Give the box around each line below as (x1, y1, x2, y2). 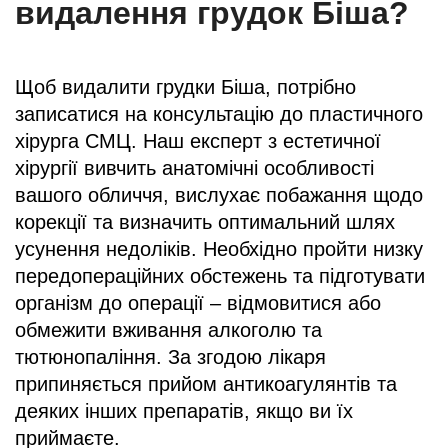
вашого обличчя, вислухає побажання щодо (15, 183, 423, 206)
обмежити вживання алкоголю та (15, 318, 322, 341)
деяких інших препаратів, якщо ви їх (15, 399, 353, 422)
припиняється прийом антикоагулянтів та (15, 372, 397, 395)
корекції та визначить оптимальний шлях (15, 210, 395, 233)
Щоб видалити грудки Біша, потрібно (15, 75, 356, 98)
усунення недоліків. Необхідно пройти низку (15, 237, 423, 260)
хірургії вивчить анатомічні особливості (15, 156, 374, 179)
